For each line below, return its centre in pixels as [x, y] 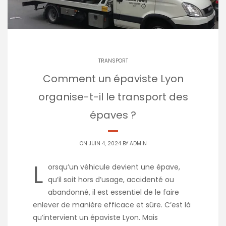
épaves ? [113, 115]
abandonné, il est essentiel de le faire [114, 192]
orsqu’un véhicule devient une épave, [114, 167]
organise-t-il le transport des [113, 97]
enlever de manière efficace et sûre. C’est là [112, 205]
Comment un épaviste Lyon [113, 78]
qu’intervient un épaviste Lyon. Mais [95, 217]
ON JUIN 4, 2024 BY [104, 143]
